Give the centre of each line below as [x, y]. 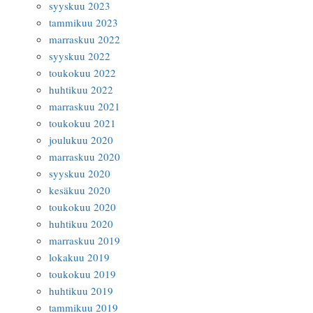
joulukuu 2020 [81, 140]
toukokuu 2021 [82, 123]
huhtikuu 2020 [81, 224]
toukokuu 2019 [82, 274]
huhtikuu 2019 [81, 291]
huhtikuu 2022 [81, 89]
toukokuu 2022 [82, 73]
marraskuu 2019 [85, 240]
